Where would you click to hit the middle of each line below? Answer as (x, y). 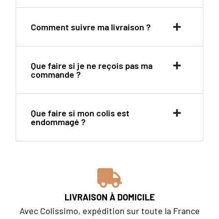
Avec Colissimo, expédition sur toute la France (109, 210)
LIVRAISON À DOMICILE (109, 197)
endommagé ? (58, 121)
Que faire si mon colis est (80, 113)
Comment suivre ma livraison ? (91, 27)
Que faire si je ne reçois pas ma (92, 65)
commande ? (56, 74)
